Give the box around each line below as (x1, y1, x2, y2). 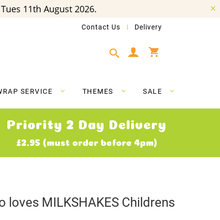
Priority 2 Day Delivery (6, 119, 166, 127)
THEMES (82, 87, 113, 96)
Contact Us (82, 23, 120, 31)
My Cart (160, 44, 184, 52)
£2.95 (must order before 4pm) (16, 139, 157, 144)
